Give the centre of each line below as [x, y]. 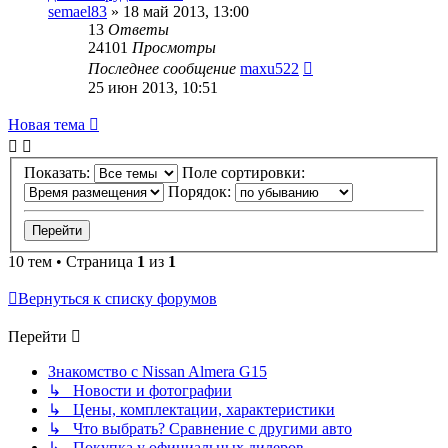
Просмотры [174, 47]
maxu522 [269, 68]
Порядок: [201, 192]
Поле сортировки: [245, 173]
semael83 [77, 11]
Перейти [37, 337]
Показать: [59, 173]
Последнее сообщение [164, 68]
